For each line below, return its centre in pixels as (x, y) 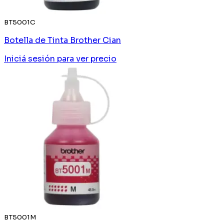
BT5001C (20, 22)
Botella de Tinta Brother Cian (62, 40)
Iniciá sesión (29, 58)
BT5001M (20, 217)
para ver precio (87, 58)
